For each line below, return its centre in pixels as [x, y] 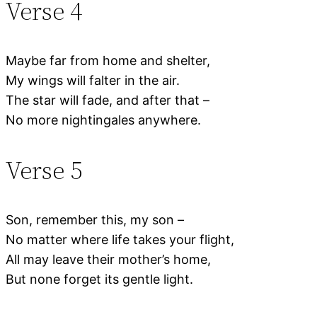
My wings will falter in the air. [93, 80]
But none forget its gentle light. [99, 279]
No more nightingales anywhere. [103, 120]
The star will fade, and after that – [108, 100]
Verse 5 [44, 170]
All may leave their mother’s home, [108, 259]
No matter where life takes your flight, [120, 239]
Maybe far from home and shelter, [108, 60]
